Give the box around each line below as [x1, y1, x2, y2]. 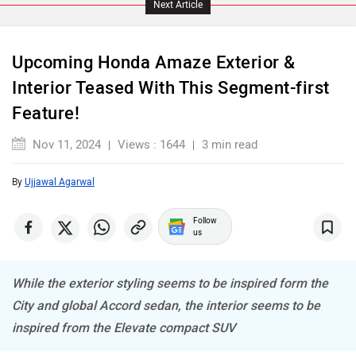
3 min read [202, 130, 257, 144]
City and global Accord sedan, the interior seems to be [12, 290, 320, 305]
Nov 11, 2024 [29, 130, 101, 144]
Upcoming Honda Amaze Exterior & [12, 44, 296, 65]
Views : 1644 [118, 130, 185, 144]
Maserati [70, 58, 114, 72]
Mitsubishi [66, 281, 118, 295]
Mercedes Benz [226, 58, 302, 72]
